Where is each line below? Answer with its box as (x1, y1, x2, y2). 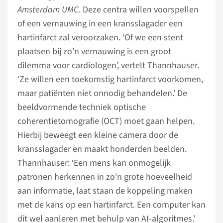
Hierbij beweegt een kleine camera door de (17, 129, 178, 141)
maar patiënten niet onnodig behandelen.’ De (17, 87, 187, 100)
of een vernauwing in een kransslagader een (17, 17, 183, 30)
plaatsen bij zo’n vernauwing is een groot (17, 45, 171, 58)
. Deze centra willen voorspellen (79, 3, 199, 16)
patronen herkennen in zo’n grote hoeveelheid (17, 171, 192, 183)
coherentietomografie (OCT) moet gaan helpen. (17, 115, 195, 127)
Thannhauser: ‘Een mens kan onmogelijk (17, 157, 171, 169)
